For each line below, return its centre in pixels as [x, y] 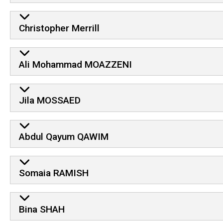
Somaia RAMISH [54, 173]
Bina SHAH [42, 209]
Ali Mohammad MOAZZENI [75, 64]
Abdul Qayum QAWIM [63, 137]
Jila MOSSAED [50, 101]
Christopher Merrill [59, 28]
